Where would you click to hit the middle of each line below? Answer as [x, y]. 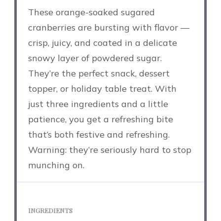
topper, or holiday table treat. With [102, 89]
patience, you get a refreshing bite [100, 119]
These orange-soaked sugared [91, 12]
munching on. [56, 165]
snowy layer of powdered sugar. [95, 58]
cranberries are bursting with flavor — [109, 28]
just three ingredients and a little [98, 104]
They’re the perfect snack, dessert [99, 74]
